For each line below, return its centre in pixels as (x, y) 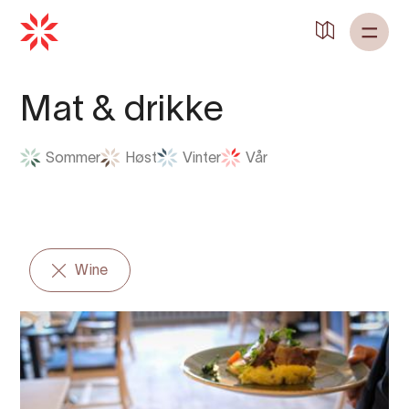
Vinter (201, 159)
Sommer (73, 159)
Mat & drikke (122, 111)
